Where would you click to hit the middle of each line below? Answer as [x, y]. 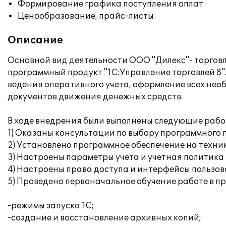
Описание [35, 40]
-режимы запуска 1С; [51, 206]
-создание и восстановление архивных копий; [104, 218]
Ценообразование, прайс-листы [86, 16]
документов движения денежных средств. [95, 97]
